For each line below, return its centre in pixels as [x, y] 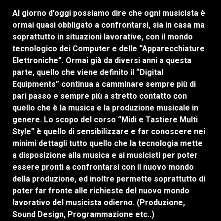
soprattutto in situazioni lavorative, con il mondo [103, 37]
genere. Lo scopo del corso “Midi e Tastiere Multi [105, 120]
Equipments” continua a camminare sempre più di [104, 84]
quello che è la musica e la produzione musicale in [105, 108]
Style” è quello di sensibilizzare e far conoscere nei [109, 132]
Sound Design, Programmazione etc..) [83, 215]
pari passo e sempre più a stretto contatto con [100, 96]
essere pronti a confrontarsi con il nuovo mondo [103, 167]
